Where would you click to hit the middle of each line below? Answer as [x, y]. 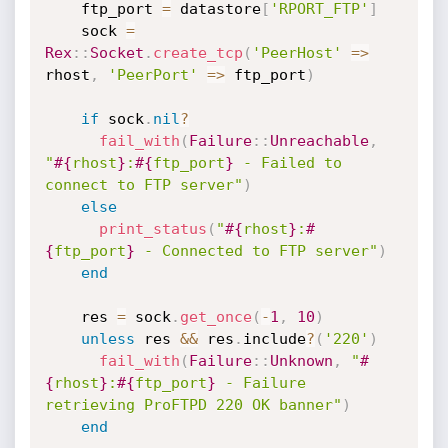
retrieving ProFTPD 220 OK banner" [193, 405]
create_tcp [197, 53]
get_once [215, 317]
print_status [152, 229]
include [274, 339]
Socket [116, 53]
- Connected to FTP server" [256, 251]
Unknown [301, 361]
